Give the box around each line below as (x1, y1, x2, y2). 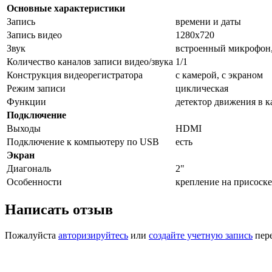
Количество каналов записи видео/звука (7, 56, 173, 67)
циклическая (175, 83, 228, 93)
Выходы (7, 123, 41, 134)
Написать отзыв (5, 201, 113, 217)
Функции (7, 96, 46, 107)
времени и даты (175, 16, 241, 27)
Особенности (7, 176, 62, 187)
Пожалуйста (5, 229, 58, 240)
